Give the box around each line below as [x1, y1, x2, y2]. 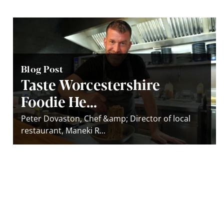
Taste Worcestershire [21, 73, 160, 94]
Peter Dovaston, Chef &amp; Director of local [21, 112, 190, 124]
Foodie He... [21, 90, 97, 111]
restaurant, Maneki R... [21, 124, 105, 136]
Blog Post [21, 61, 63, 75]
